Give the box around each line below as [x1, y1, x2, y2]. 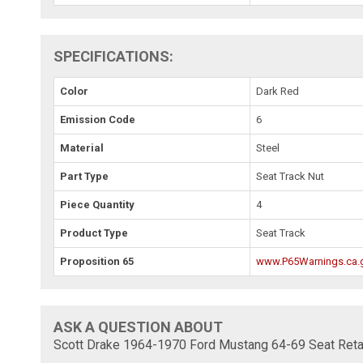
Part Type [60, 169, 109, 182]
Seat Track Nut [256, 169, 325, 182]
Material [60, 141, 105, 154]
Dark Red [256, 84, 300, 97]
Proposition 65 [60, 254, 135, 267]
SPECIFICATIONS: [53, 47, 174, 65]
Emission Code [60, 113, 136, 126]
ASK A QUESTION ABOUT [53, 318, 224, 335]
